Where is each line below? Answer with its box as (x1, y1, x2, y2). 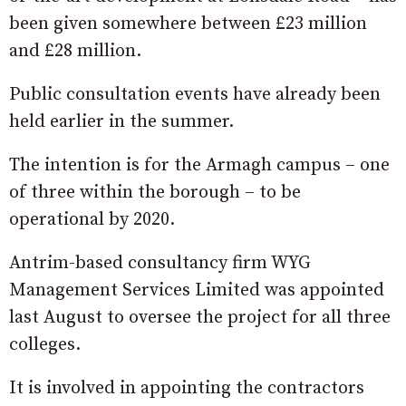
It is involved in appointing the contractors (9, 377, 364, 400)
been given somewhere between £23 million (9, 13, 367, 35)
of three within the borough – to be (9, 181, 301, 204)
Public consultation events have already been (9, 83, 381, 106)
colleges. (9, 333, 81, 356)
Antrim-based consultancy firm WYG (9, 252, 311, 275)
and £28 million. (9, 40, 141, 63)
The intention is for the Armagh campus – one (9, 154, 390, 177)
